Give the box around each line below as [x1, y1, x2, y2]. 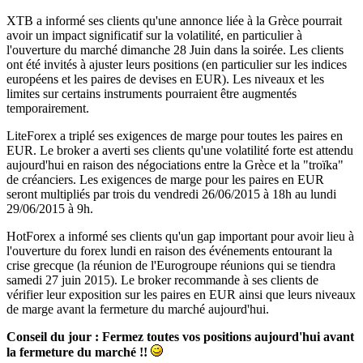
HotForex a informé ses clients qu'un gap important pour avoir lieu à [6, 228, 354, 243]
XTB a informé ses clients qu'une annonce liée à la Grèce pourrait [6, 13, 342, 28]
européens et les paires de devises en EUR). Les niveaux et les [6, 71, 324, 86]
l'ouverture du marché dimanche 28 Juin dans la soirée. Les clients [6, 42, 344, 57]
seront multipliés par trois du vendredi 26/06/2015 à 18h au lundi [6, 186, 336, 201]
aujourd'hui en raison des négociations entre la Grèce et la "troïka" [6, 157, 344, 172]
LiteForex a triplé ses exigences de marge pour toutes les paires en [6, 128, 343, 143]
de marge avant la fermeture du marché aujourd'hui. [6, 301, 269, 316]
